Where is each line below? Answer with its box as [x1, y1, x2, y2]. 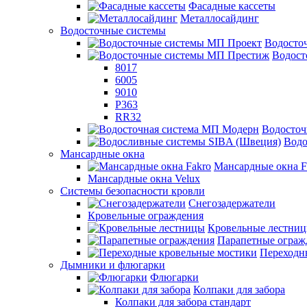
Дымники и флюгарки [60, 259, 165, 271]
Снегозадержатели [188, 197, 275, 209]
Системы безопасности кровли [60, 185, 205, 197]
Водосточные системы [60, 25, 166, 36]
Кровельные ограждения [88, 210, 204, 221]
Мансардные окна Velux [88, 173, 200, 184]
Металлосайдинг [180, 12, 259, 24]
